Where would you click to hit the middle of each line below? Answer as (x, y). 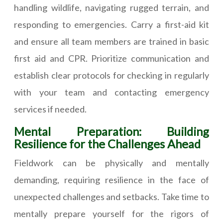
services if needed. (50, 109)
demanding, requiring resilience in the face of (111, 180)
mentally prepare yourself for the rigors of (111, 214)
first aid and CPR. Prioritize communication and (111, 58)
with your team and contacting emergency (111, 92)
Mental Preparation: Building (111, 132)
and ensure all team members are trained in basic (111, 42)
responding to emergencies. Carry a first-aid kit (111, 25)
